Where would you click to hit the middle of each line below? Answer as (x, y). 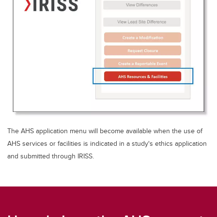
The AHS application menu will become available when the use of (105, 130)
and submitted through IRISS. (51, 155)
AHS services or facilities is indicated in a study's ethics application (107, 143)
